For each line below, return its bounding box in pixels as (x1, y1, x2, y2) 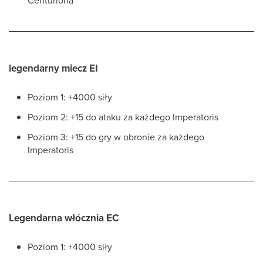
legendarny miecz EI (9, 61, 98, 75)
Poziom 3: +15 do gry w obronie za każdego (28, 130, 204, 143)
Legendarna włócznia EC (9, 211, 119, 225)
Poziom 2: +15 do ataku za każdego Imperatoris (28, 110, 218, 123)
